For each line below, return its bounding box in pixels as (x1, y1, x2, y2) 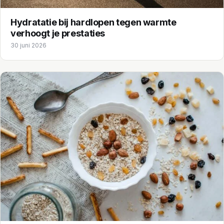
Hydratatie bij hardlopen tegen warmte (10, 17, 176, 28)
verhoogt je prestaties (10, 28, 105, 39)
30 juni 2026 (10, 41, 46, 49)
